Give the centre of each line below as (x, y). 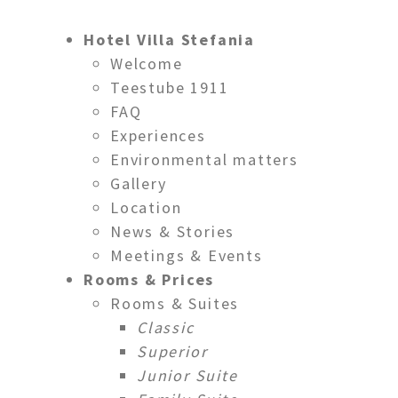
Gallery (139, 183)
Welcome (147, 63)
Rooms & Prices (149, 279)
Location (146, 207)
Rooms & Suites (175, 303)
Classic (166, 327)
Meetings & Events (187, 255)
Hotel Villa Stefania (169, 39)
